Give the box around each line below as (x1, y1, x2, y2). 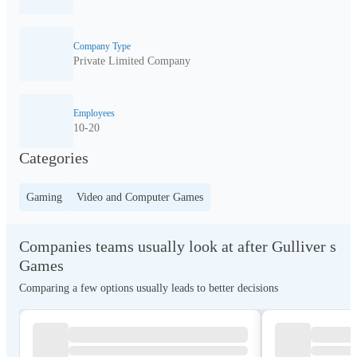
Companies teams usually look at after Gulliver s (19, 237, 336, 255)
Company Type (73, 40, 131, 52)
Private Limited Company (73, 54, 190, 67)
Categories (19, 148, 88, 167)
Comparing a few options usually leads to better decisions (19, 281, 278, 294)
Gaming (26, 190, 62, 203)
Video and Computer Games (76, 190, 203, 203)
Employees (73, 107, 115, 119)
